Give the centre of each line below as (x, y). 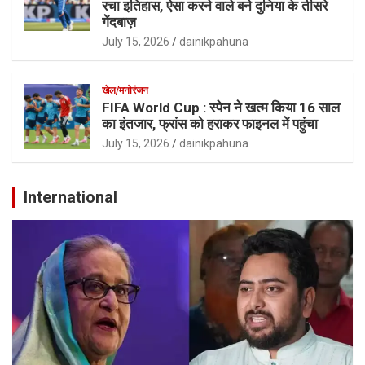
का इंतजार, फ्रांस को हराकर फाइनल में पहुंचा (210, 123)
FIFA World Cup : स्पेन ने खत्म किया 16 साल (221, 107)
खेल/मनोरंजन (125, 90)
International (70, 197)
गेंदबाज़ (119, 22)
